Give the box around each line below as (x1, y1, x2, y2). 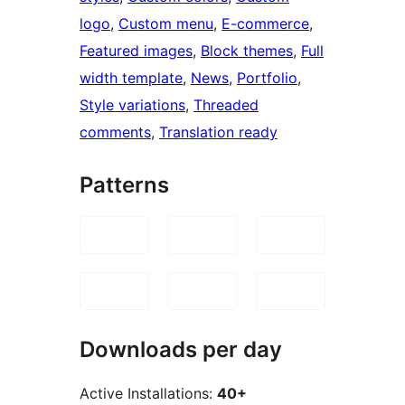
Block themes (201, 41, 293, 60)
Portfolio (237, 68, 297, 87)
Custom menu (118, 14, 213, 33)
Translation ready (159, 122, 278, 141)
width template (80, 68, 183, 87)
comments (80, 122, 151, 141)
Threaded (193, 95, 259, 114)
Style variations (80, 95, 185, 114)
